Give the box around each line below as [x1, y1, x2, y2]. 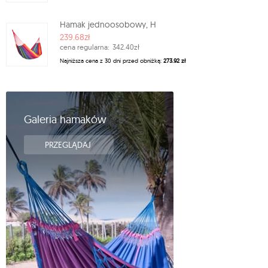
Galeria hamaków [24, 112, 106, 127]
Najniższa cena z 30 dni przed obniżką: [60, 57, 163, 65]
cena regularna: [60, 42, 109, 52]
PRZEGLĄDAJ [44, 139, 93, 151]
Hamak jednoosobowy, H [60, 19, 156, 31]
